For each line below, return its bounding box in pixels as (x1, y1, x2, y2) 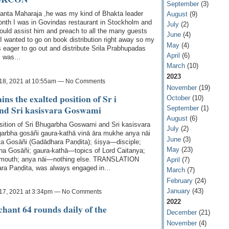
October (166, 94, 190, 102)
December (166, 209, 197, 217)
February (166, 176, 193, 185)
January (166, 187, 190, 195)
